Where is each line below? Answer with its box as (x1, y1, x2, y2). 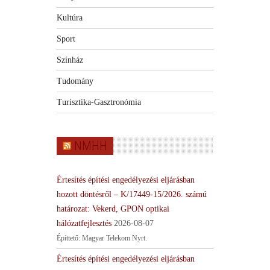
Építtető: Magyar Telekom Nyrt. (57, 233, 147, 242)
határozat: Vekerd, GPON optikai (57, 204, 169, 213)
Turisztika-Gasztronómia (57, 97, 141, 107)
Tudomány (57, 76, 93, 86)
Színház (57, 55, 83, 64)
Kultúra (57, 13, 83, 22)
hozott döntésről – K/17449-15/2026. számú (57, 189, 207, 199)
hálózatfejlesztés (57, 218, 111, 228)
